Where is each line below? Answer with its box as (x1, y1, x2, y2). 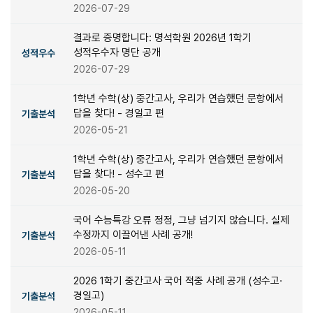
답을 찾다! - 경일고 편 (73, 107, 164, 119)
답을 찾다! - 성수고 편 (73, 168, 164, 180)
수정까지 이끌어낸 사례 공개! (73, 228, 193, 241)
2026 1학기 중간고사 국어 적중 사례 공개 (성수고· (73, 275, 282, 287)
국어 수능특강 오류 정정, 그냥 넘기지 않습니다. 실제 (73, 214, 289, 226)
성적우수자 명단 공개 (73, 46, 161, 59)
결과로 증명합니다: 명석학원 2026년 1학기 (73, 31, 252, 44)
